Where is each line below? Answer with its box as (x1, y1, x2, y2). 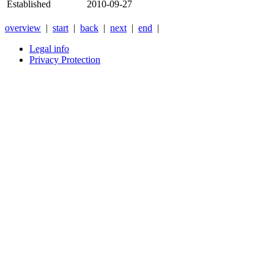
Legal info (29, 43, 69, 54)
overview (5, 23, 41, 34)
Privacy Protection (29, 54, 100, 65)
